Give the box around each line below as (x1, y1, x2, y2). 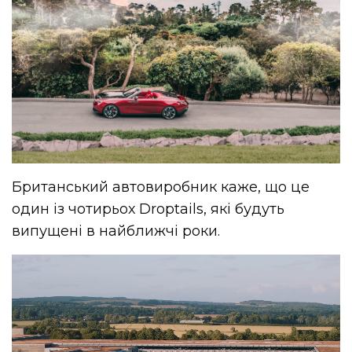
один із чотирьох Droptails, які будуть (12, 200, 285, 218)
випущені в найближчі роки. (12, 222, 221, 240)
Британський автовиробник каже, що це (12, 178, 310, 196)
